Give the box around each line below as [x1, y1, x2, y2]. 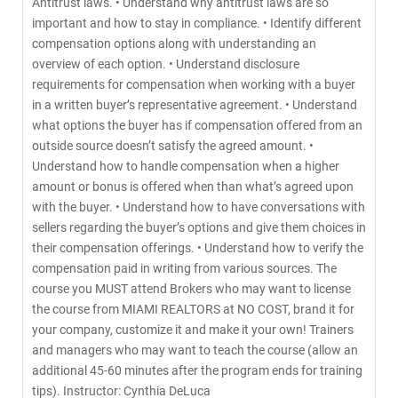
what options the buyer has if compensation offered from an [32, 118, 362, 132]
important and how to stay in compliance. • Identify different [32, 16, 362, 30]
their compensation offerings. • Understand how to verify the [32, 241, 363, 255]
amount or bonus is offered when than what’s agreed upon [32, 179, 354, 194]
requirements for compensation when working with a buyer [32, 77, 355, 92]
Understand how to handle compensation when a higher [32, 159, 339, 173]
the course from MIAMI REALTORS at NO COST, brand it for [32, 302, 354, 316]
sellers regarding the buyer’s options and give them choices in [32, 220, 366, 235]
